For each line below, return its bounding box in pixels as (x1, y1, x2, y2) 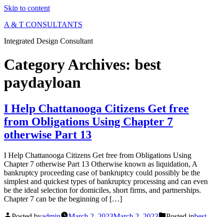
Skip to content (4, 4, 50, 12)
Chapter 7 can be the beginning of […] (4, 194, 122, 203)
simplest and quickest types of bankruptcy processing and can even (4, 177, 208, 186)
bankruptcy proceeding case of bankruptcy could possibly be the (4, 168, 200, 177)
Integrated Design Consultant (4, 37, 93, 45)
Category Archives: (4, 56, 135, 74)
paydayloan (4, 74, 81, 92)
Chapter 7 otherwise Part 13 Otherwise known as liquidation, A (4, 159, 197, 168)
